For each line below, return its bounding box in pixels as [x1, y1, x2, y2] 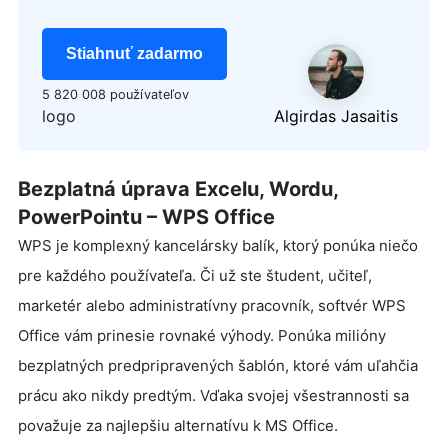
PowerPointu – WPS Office [18, 204, 275, 229]
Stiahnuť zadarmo [66, 44, 203, 62]
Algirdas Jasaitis [274, 105, 398, 126]
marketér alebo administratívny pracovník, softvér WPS [18, 295, 406, 315]
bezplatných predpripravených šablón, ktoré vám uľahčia [18, 355, 418, 375]
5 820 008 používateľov [42, 85, 190, 102]
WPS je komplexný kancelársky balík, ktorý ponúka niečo [18, 235, 418, 255]
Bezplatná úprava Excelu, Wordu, [18, 176, 338, 201]
